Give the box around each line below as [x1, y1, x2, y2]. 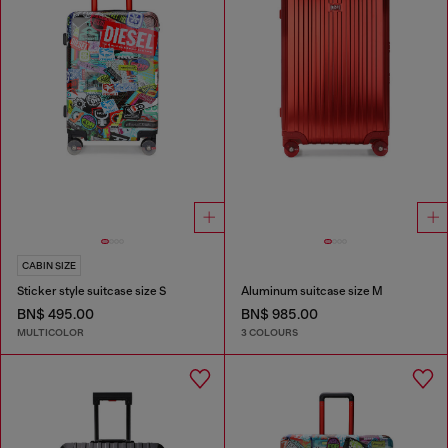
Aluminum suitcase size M [240, 284, 383, 299]
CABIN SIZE [22, 260, 76, 272]
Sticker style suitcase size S [17, 284, 166, 299]
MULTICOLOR [17, 325, 84, 339]
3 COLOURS [240, 325, 298, 339]
